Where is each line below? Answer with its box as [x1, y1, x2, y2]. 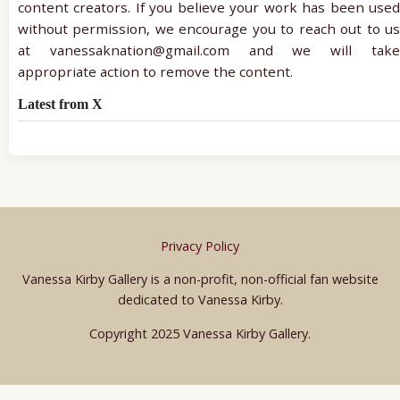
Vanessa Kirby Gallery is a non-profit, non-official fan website [21, 271, 379, 288]
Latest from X [18, 96, 103, 112]
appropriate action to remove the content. [18, 62, 293, 80]
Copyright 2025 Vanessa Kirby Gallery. [89, 324, 311, 342]
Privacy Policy [161, 237, 239, 254]
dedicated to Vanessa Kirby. [117, 291, 283, 309]
